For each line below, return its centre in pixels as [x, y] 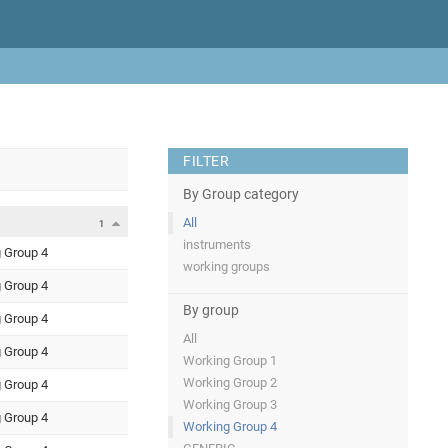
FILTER [206, 161]
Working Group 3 [230, 405]
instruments [217, 244]
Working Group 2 [230, 383]
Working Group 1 [230, 361]
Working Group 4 [230, 427]
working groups [226, 266]
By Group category [241, 194]
